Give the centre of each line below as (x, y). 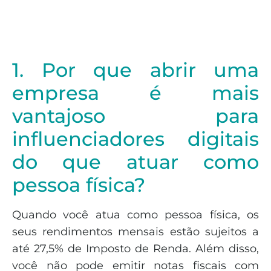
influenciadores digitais (135, 139)
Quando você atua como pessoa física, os (135, 215)
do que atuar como (135, 162)
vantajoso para (135, 116)
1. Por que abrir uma (135, 70)
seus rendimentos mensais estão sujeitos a (135, 232)
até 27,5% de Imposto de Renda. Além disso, (135, 249)
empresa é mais (135, 93)
